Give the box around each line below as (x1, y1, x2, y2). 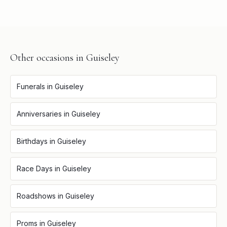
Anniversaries (17, 109, 62, 118)
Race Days (17, 164, 53, 173)
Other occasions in (10, 52, 86, 64)
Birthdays (17, 137, 48, 145)
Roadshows (17, 192, 56, 200)
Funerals (17, 82, 45, 91)
